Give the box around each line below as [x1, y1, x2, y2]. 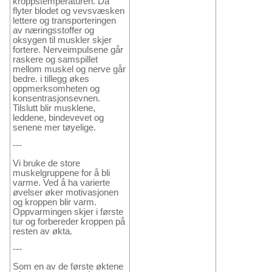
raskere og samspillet [13, 55, 98, 65]
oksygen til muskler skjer [13, 35, 112, 46]
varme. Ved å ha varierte [13, 177, 110, 188]
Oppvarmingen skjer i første [13, 206, 123, 217]
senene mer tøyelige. [13, 123, 96, 133]
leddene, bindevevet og [13, 113, 104, 123]
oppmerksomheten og [13, 84, 100, 94]
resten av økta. [13, 226, 72, 236]
